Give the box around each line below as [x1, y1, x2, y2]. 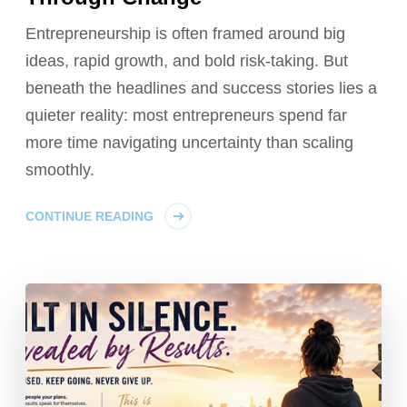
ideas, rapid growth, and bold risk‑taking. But [25, 52, 349, 71]
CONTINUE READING [25, 209, 154, 224]
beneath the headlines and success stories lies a [25, 79, 378, 98]
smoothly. [25, 161, 95, 180]
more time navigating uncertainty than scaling [25, 134, 354, 153]
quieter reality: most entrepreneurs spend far [25, 106, 348, 125]
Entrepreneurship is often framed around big [25, 25, 346, 44]
